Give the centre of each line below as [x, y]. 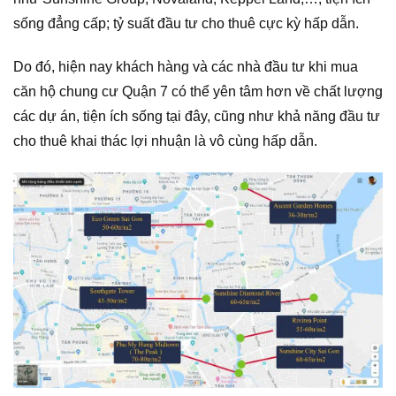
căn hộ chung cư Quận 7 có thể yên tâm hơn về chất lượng [198, 92]
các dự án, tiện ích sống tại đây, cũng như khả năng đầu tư [197, 117]
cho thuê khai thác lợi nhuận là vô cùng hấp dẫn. [165, 141]
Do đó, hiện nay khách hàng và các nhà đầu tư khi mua [186, 67]
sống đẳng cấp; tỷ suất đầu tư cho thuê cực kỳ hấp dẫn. [186, 24]
